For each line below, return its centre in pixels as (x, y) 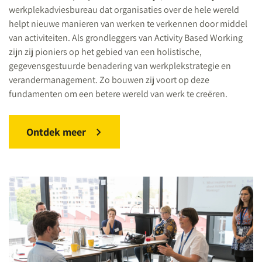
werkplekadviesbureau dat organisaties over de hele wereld (124, 10)
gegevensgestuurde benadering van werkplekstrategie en (120, 66)
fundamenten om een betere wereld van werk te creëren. (118, 94)
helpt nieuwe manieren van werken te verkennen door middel (128, 24)
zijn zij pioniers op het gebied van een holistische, (105, 52)
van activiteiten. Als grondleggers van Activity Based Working (126, 38)
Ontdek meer (56, 132)
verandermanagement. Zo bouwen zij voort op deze (109, 80)
